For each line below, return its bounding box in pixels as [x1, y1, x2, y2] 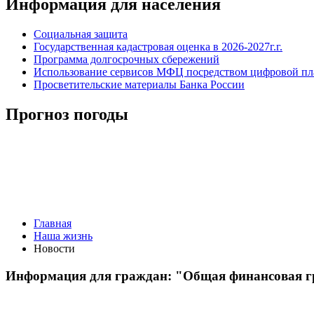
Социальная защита [34, 28, 128, 41]
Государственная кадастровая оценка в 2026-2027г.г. [34, 41, 282, 53]
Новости [34, 243, 75, 255]
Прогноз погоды [6, 104, 128, 123]
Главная [34, 217, 71, 230]
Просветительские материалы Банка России [34, 78, 245, 91]
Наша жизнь [34, 230, 93, 243]
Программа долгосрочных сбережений [34, 53, 219, 66]
